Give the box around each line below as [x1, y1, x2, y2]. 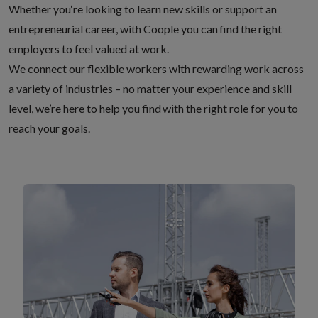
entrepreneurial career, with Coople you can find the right [9, 22, 282, 35]
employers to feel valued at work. [9, 42, 172, 55]
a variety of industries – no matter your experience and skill [9, 82, 292, 95]
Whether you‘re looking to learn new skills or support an [9, 2, 277, 16]
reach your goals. [9, 121, 94, 135]
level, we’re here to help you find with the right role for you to [9, 102, 298, 115]
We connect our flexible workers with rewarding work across [9, 62, 304, 75]
